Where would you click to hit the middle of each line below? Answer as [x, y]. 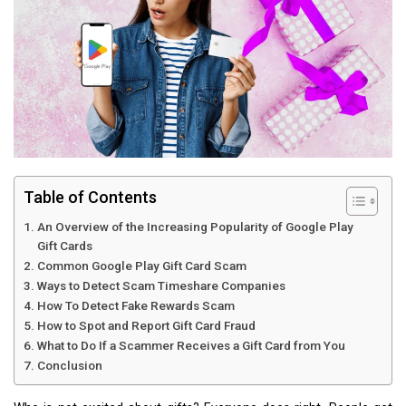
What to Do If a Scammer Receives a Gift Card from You [191, 345]
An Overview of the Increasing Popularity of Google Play [195, 226]
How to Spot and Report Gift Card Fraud [146, 325]
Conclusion [69, 365]
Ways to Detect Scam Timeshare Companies [161, 285]
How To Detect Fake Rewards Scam [135, 305]
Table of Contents [90, 197]
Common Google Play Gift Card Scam [141, 265]
